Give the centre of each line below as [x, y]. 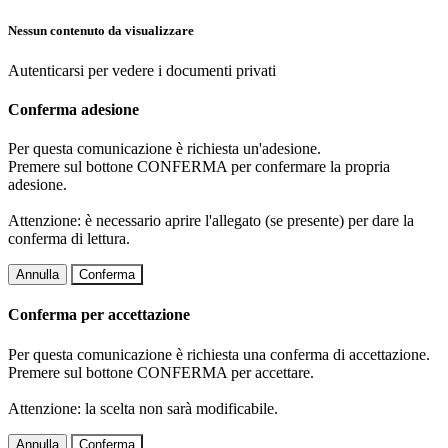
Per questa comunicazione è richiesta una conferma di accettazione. [219, 354]
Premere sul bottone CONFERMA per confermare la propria [199, 167]
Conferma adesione [73, 109]
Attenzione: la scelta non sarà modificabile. [143, 408]
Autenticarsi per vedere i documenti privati [142, 70]
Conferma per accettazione [99, 315]
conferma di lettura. [69, 239]
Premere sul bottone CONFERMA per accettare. [161, 372]
